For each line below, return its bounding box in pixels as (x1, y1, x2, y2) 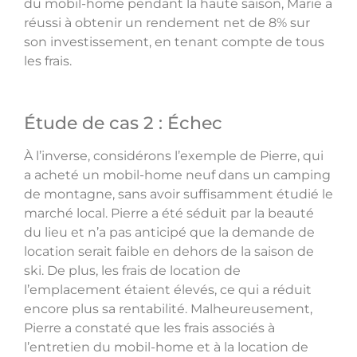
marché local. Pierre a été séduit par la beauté (24, 205, 314, 221)
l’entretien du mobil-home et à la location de (24, 339, 308, 355)
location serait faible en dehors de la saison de (24, 243, 314, 259)
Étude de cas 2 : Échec (24, 112, 222, 134)
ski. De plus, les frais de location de (24, 262, 241, 278)
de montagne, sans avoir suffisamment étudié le (24, 186, 333, 202)
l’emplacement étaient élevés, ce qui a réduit (24, 281, 312, 297)
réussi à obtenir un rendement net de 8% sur (24, 14, 310, 30)
